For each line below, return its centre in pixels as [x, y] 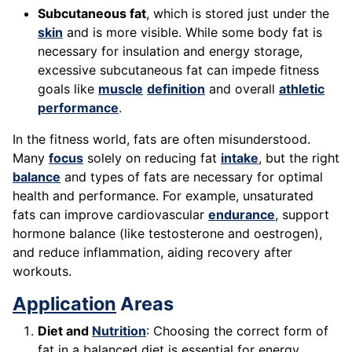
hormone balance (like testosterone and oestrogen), [167, 234]
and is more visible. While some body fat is [192, 33]
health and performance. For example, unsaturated [163, 196]
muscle [121, 89]
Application [64, 304]
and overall [242, 89]
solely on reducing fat [152, 158]
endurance [242, 215]
